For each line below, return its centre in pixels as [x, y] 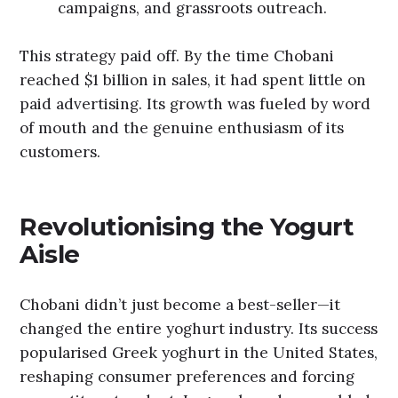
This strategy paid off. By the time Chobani [177, 56]
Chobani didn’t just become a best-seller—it [180, 304]
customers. [60, 152]
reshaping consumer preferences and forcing [187, 376]
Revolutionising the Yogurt [187, 227]
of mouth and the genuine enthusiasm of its [182, 128]
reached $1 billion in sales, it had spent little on [193, 80]
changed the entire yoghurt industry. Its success [199, 328]
